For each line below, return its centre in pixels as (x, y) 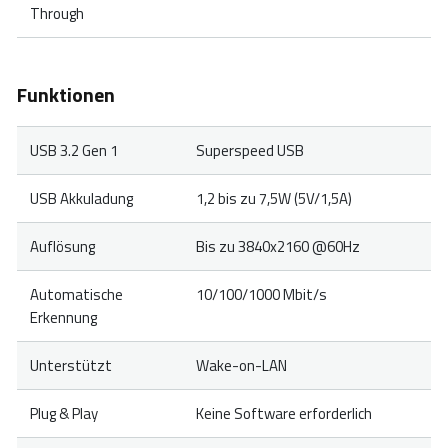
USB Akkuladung (81, 198)
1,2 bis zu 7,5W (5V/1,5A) (273, 198)
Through (56, 14)
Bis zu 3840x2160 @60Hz (277, 246)
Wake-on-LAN (241, 365)
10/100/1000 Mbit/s (261, 294)
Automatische (76, 294)
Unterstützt (70, 365)
